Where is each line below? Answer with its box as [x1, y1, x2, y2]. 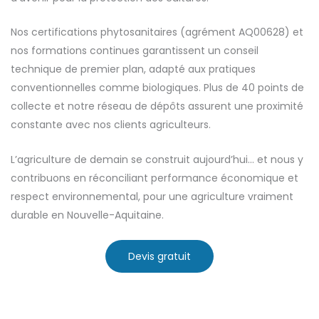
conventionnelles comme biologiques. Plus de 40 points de [11, 80, 304, 95]
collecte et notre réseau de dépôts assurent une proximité [11, 99, 303, 114]
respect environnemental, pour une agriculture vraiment [11, 189, 293, 204]
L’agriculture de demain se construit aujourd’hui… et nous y [11, 152, 303, 167]
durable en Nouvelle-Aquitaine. [11, 207, 164, 222]
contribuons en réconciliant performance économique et [11, 170, 298, 185]
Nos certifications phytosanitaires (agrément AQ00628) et [11, 25, 303, 40]
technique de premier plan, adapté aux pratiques [11, 62, 256, 77]
